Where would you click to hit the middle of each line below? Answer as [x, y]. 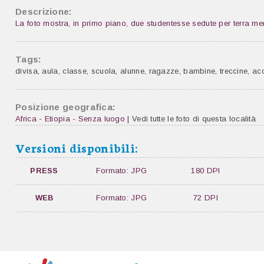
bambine [199, 71]
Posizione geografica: [66, 107]
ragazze [164, 71]
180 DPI [206, 171]
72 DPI [206, 198]
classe [75, 71]
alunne [132, 71]
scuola [103, 71]
